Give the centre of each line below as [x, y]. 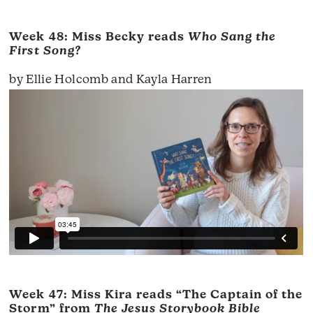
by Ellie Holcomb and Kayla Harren [111, 80]
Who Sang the [232, 38]
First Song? [45, 52]
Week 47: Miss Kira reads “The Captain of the [156, 296]
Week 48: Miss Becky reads [99, 38]
